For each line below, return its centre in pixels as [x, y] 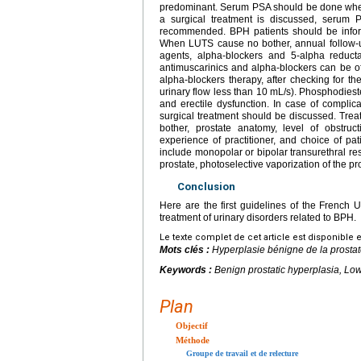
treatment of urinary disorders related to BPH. [258, 217]
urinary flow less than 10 [214, 91]
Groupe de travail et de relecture [242, 353]
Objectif [192, 325]
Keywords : [187, 270]
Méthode [193, 340]
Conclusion [206, 186]
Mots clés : [186, 249]
